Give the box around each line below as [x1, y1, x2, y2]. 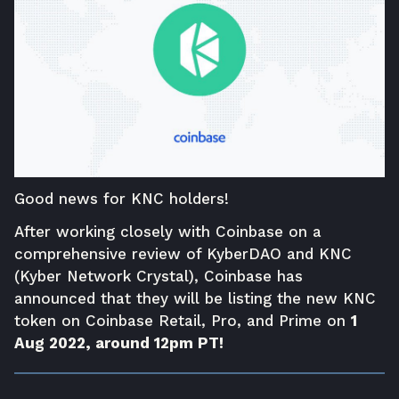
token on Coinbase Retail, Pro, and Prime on [14, 311, 351, 330]
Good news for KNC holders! [14, 189, 229, 208]
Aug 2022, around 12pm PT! [14, 333, 224, 352]
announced [14, 289, 95, 307]
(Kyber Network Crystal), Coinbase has [14, 266, 303, 285]
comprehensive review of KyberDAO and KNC [14, 244, 352, 263]
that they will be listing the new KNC [95, 289, 376, 307]
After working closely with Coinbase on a [14, 222, 322, 240]
